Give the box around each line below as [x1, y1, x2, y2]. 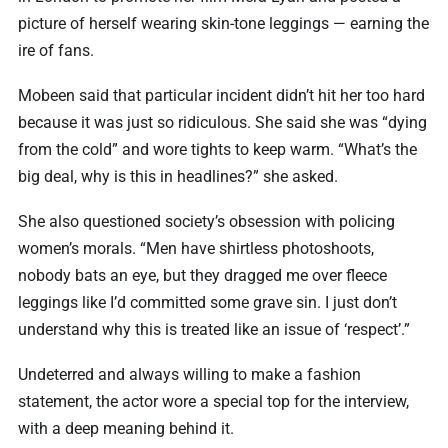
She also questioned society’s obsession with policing [18, 211, 395, 231]
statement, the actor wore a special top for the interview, [18, 391, 409, 411]
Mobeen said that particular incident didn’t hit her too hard [18, 85, 425, 105]
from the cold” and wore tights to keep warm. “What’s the [18, 139, 417, 159]
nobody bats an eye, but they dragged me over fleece [18, 265, 387, 285]
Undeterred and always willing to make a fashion [18, 364, 361, 384]
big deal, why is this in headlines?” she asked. [18, 166, 338, 186]
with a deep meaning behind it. [18, 418, 234, 438]
